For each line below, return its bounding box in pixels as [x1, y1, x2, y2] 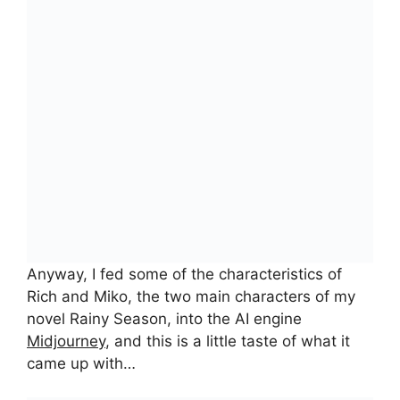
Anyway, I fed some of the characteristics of [27, 264, 342, 283]
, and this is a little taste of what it [105, 331, 350, 350]
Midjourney [27, 331, 105, 350]
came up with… [27, 354, 136, 372]
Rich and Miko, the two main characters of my [27, 287, 355, 305]
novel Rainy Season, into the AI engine [27, 309, 302, 328]
